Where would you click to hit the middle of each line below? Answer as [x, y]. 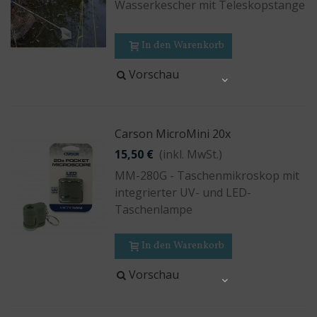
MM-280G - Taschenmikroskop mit [207, 175]
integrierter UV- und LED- [183, 192]
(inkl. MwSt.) [191, 154]
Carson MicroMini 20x [173, 134]
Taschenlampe [154, 209]
